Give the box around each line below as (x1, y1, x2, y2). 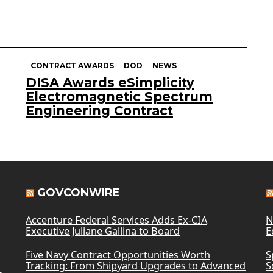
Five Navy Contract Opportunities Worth (25, 248, 210, 262)
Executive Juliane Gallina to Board (25, 224, 180, 238)
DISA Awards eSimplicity (26, 75, 194, 91)
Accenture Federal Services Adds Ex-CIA (25, 213, 207, 227)
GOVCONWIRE (37, 186, 120, 200)
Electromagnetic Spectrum (26, 89, 213, 105)
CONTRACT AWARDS (30, 61, 114, 71)
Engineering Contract (26, 103, 173, 119)
